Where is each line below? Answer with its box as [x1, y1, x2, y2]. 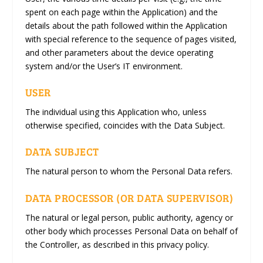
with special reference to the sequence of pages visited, [25, 33, 237, 45]
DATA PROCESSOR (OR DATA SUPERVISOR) [25, 190, 234, 205]
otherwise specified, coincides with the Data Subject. [25, 120, 225, 131]
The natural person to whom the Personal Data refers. [25, 166, 232, 177]
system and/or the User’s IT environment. [25, 60, 183, 72]
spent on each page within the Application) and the [25, 6, 218, 18]
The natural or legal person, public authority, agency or [25, 211, 233, 223]
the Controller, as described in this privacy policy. [25, 238, 209, 250]
